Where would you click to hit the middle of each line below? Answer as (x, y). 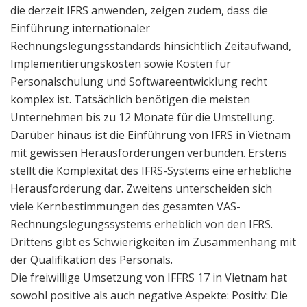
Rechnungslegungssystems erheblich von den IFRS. (142, 224)
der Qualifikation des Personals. (91, 259)
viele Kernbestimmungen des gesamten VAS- (125, 206)
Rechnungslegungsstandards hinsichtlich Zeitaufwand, (151, 46)
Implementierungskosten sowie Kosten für (121, 63)
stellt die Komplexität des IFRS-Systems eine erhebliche (151, 170)
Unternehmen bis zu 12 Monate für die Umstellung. (143, 117)
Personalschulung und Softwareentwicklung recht (139, 81)
